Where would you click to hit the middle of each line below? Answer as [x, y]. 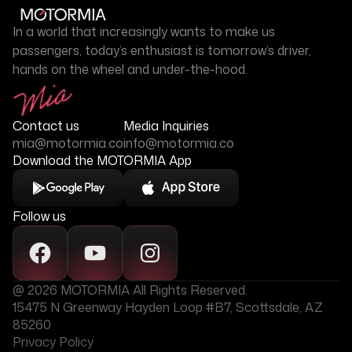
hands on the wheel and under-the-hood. [130, 69]
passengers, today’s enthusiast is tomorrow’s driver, [162, 50]
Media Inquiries [166, 126]
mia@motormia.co [68, 143]
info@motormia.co [179, 143]
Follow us [39, 216]
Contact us [46, 126]
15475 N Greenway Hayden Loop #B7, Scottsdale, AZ [168, 307]
